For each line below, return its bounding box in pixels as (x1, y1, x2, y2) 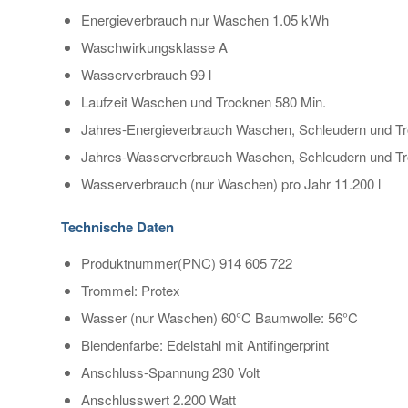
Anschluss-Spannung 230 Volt (81, 362, 260, 382)
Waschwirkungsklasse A (81, 37, 228, 56)
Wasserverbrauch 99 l (81, 65, 211, 84)
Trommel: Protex (81, 280, 180, 300)
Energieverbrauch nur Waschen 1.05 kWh (81, 10, 329, 29)
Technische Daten (61, 217, 174, 237)
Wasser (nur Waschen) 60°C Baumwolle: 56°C (81, 307, 358, 327)
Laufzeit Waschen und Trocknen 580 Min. (81, 92, 326, 111)
